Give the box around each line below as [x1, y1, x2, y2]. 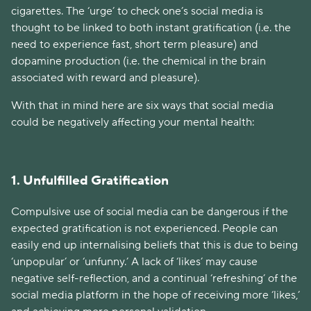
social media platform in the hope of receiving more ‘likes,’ [11, 288, 300, 303]
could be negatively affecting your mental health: [11, 115, 258, 129]
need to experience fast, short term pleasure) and [11, 37, 258, 51]
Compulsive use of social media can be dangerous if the [11, 205, 288, 219]
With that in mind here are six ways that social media [11, 98, 274, 112]
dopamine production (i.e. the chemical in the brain [11, 53, 266, 68]
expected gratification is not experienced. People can [11, 221, 278, 236]
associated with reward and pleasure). [11, 70, 202, 85]
